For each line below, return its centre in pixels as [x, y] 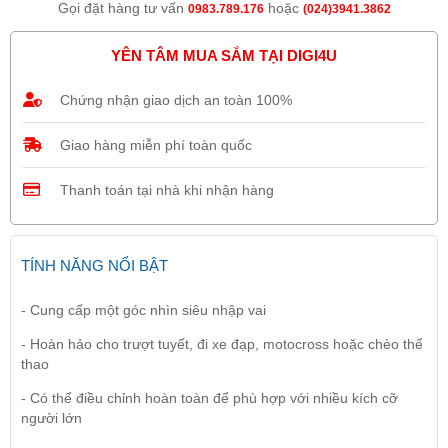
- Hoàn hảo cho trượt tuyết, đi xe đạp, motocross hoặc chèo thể [222, 344]
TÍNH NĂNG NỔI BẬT [94, 265]
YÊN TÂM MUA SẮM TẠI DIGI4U [224, 55]
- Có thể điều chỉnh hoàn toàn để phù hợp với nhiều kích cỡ [209, 398]
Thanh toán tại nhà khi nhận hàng [167, 190]
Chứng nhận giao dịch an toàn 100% [176, 100]
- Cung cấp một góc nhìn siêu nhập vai [143, 310]
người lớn [51, 418]
